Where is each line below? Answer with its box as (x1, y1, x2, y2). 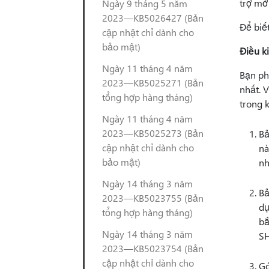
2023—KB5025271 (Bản (102, 76, 204, 89)
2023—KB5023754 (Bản (102, 242, 204, 255)
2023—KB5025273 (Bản (102, 127, 204, 139)
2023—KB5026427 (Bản (102, 11, 204, 24)
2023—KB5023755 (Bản (102, 192, 204, 204)
